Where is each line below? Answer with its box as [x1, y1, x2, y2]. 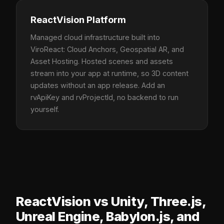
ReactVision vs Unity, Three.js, [16, 193, 206, 209]
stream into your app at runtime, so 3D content [30, 68, 188, 77]
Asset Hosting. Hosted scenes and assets [30, 56, 173, 65]
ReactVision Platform [30, 13, 126, 25]
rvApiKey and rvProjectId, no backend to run [30, 92, 178, 101]
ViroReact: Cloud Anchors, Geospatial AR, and [30, 44, 184, 53]
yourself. [30, 104, 59, 113]
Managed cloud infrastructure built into [30, 32, 160, 41]
